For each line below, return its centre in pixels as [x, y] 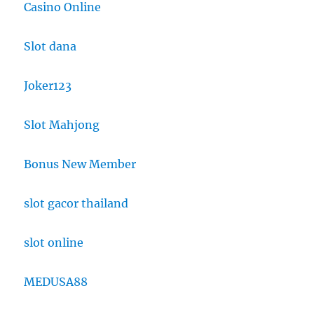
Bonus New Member [80, 164]
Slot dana [50, 47]
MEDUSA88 [56, 282]
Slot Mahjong [62, 125]
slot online [54, 243]
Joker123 [48, 86]
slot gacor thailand [76, 204]
